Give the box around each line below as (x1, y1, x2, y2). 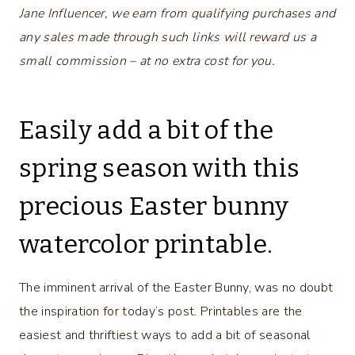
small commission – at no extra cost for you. (19, 52, 276, 70)
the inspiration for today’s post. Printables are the (19, 302, 303, 320)
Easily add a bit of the (19, 114, 274, 145)
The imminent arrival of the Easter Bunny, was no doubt (19, 278, 334, 296)
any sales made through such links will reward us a (19, 28, 317, 46)
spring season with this (19, 152, 300, 183)
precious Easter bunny (19, 190, 289, 221)
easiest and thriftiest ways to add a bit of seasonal (19, 326, 311, 344)
